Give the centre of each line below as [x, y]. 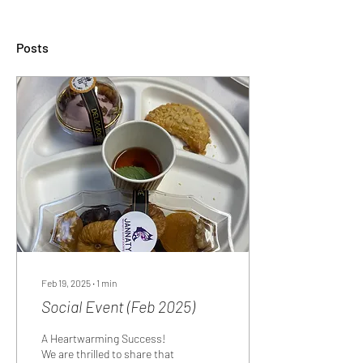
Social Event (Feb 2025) [118, 306]
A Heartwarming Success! [103, 338]
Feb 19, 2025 [66, 283]
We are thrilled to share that [108, 354]
